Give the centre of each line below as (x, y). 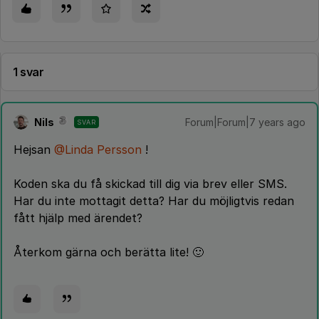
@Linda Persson (98, 150)
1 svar (28, 72)
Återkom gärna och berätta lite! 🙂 (109, 252)
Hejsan (34, 150)
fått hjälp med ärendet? (78, 218)
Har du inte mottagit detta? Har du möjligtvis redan (154, 201)
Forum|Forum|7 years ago (245, 122)
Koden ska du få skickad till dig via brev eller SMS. (150, 184)
